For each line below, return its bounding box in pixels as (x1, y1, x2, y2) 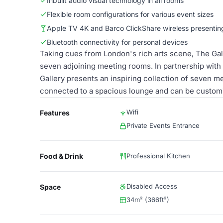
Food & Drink (40, 152, 83, 160)
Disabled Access (126, 182, 177, 190)
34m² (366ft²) (126, 196, 169, 204)
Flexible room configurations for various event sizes (47, 10, 214, 18)
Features (40, 109, 70, 117)
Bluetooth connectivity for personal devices (47, 38, 188, 46)
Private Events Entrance (126, 121, 200, 129)
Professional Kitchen (126, 152, 190, 160)
